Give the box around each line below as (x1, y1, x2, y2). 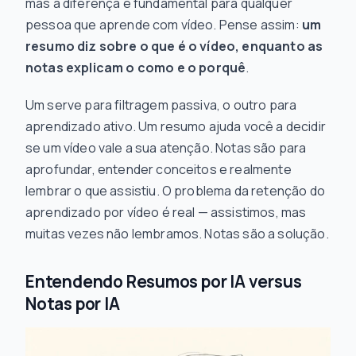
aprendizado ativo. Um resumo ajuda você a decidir (25, 118, 326, 135)
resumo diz (25, 37, 99, 55)
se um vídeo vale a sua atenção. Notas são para (25, 139, 307, 157)
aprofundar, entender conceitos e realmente (25, 161, 292, 178)
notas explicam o (25, 59, 137, 76)
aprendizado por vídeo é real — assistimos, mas (25, 203, 307, 221)
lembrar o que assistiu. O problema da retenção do (25, 182, 325, 199)
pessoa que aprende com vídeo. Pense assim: (25, 16, 302, 33)
